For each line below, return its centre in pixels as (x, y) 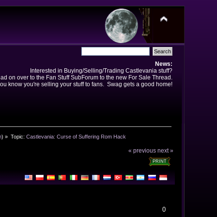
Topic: (18, 136)
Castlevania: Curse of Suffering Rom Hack (76, 136)
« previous (142, 151)
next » (166, 151)
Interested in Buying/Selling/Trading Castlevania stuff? (101, 70)
